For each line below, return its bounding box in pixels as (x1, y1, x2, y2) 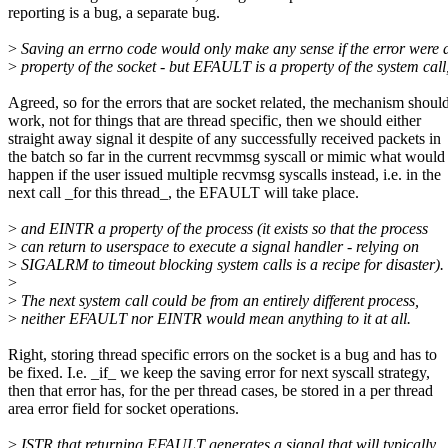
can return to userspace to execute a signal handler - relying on (17, 238, 419, 256)
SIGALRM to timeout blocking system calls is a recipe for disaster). (17, 256, 444, 274)
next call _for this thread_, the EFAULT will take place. (8, 184, 359, 202)
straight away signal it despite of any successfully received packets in (8, 130, 441, 148)
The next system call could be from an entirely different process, (17, 292, 419, 310)
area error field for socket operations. (8, 400, 239, 418)
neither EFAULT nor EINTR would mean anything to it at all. (17, 310, 411, 328)
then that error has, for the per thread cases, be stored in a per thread (8, 382, 433, 400)
